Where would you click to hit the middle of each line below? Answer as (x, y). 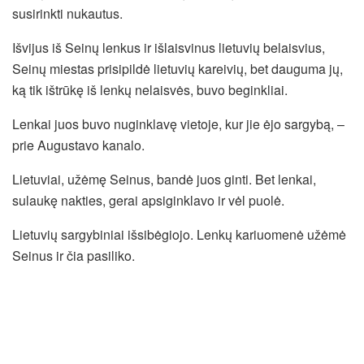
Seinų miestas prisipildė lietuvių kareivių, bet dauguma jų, (178, 69)
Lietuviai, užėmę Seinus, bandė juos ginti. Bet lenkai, (164, 180)
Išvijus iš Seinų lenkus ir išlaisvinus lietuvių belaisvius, (169, 48)
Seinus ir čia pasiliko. (74, 256)
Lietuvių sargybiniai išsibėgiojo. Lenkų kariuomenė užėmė (179, 235)
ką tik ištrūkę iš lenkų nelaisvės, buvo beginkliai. (150, 90)
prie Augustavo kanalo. (78, 145)
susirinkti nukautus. (67, 14)
